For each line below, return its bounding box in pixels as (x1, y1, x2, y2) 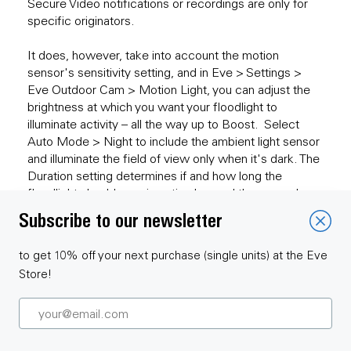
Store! (19, 266, 52, 281)
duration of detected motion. (27, 201, 182, 218)
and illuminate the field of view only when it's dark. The (27, 150, 320, 166)
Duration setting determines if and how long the (27, 167, 282, 183)
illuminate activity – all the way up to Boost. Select (27, 115, 299, 132)
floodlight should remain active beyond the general (27, 184, 299, 201)
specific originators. (27, 12, 135, 28)
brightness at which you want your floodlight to (27, 98, 277, 114)
